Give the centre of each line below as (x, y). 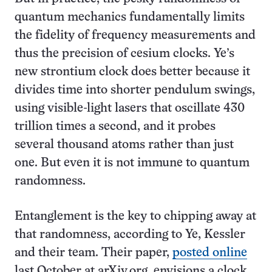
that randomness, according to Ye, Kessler (130, 234)
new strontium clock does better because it (132, 72)
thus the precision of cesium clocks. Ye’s (124, 53)
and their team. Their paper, (93, 253)
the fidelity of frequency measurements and (135, 35)
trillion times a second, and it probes (115, 126)
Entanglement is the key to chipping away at (135, 216)
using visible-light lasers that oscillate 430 (130, 108)
